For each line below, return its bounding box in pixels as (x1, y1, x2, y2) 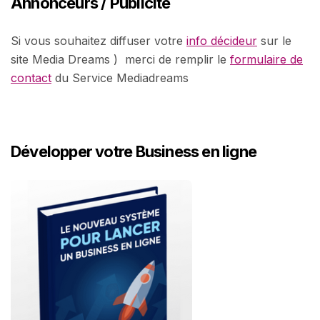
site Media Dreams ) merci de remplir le (11, 51, 230, 66)
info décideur (186, 33, 257, 48)
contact (11, 70, 51, 85)
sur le (257, 33, 291, 48)
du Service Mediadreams (51, 70, 189, 85)
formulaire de (230, 51, 303, 66)
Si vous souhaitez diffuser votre (11, 33, 186, 48)
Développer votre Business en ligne (11, 141, 257, 161)
